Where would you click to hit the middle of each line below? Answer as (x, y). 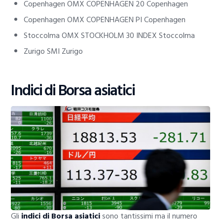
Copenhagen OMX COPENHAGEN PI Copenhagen (105, 20)
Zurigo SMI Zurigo (53, 52)
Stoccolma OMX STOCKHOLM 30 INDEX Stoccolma (109, 36)
